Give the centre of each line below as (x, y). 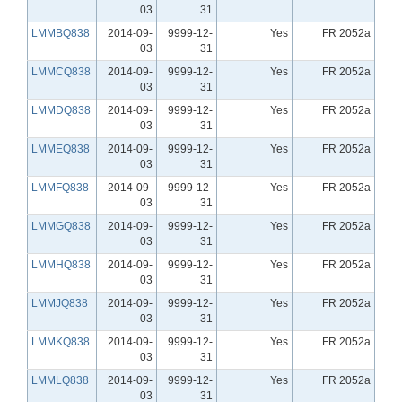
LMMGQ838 (61, 226)
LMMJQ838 (60, 303)
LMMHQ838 (61, 264)
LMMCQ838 (61, 71)
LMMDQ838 (61, 110)
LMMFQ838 (60, 187)
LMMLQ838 (60, 380)
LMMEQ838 (61, 149)
